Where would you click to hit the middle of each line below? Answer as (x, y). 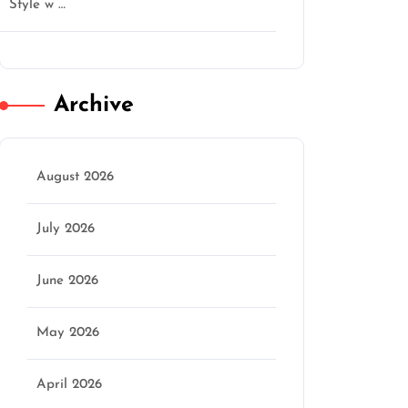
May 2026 (68, 333)
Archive (94, 105)
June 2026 (67, 281)
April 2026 (69, 385)
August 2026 (75, 177)
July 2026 (66, 229)
